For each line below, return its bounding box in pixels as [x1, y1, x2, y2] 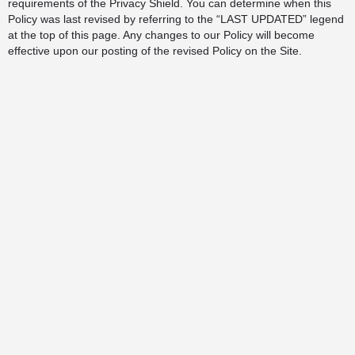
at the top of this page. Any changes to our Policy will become [8, 29, 315, 41]
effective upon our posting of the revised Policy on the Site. [8, 44, 302, 57]
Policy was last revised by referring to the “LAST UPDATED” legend [8, 13, 344, 25]
